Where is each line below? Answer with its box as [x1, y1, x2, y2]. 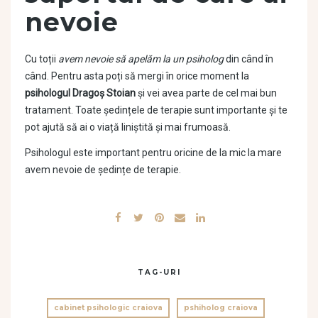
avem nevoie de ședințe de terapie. [25, 163, 181, 175]
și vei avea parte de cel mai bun [136, 87, 277, 99]
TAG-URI [137, 267, 181, 277]
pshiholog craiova [183, 302, 258, 312]
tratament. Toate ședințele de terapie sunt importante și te [25, 104, 287, 116]
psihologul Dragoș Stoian [25, 87, 136, 99]
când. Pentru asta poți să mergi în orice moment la [25, 70, 249, 82]
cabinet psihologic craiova [53, 302, 163, 312]
